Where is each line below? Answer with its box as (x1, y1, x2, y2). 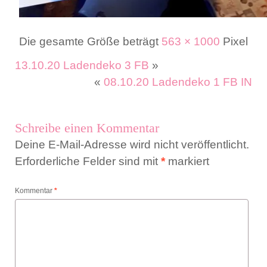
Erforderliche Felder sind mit (15, 155, 161, 167)
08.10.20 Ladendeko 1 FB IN (104, 76, 252, 88)
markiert (165, 155, 209, 167)
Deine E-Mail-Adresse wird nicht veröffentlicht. (15, 138, 249, 151)
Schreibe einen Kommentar (15, 120, 159, 135)
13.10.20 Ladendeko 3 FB (15, 59, 149, 72)
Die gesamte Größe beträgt (19, 35, 162, 48)
